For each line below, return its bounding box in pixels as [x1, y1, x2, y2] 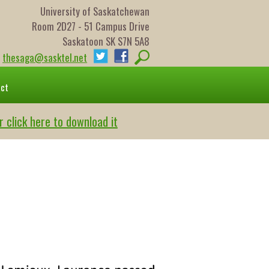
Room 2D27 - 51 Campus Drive [32, 19, 150, 34]
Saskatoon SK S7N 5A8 [62, 34, 150, 49]
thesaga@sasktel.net [2, 50, 88, 65]
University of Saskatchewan [40, 4, 150, 19]
